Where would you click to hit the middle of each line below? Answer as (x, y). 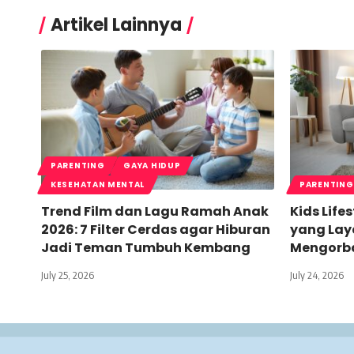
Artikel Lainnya (116, 25)
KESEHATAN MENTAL (98, 185)
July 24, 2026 (317, 275)
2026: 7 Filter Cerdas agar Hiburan (156, 230)
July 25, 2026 (68, 275)
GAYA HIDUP (152, 166)
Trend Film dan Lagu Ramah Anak (155, 212)
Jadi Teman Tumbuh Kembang (146, 248)
